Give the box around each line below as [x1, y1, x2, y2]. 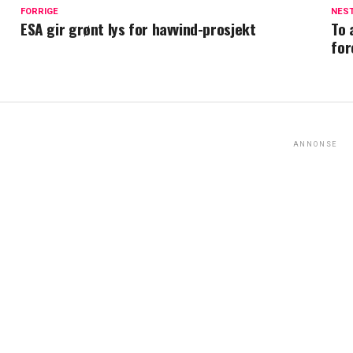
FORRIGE [20, 6, 58, 17]
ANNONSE [292, 139, 338, 148]
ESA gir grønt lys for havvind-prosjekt [20, 17, 256, 40]
